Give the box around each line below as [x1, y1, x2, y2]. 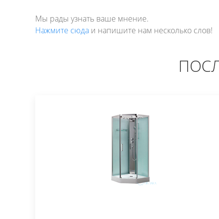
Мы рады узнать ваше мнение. [35, 13, 149, 24]
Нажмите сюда [35, 25, 89, 36]
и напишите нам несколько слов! [89, 25, 213, 36]
